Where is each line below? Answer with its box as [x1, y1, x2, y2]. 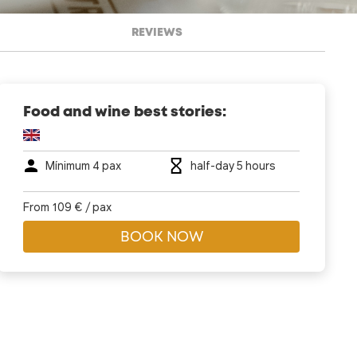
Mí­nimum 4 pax [45, 157, 122, 173]
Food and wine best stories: [23, 105, 227, 120]
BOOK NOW [120, 230, 203, 245]
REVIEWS [131, 26, 183, 38]
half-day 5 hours [190, 157, 276, 173]
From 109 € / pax [23, 198, 112, 214]
